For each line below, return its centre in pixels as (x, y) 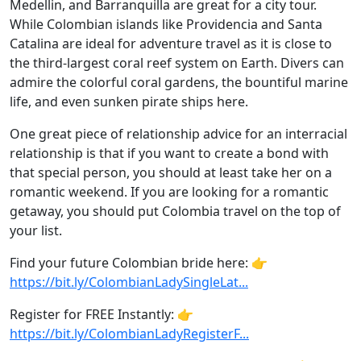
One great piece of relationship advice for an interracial (178, 134)
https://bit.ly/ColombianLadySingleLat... (129, 282)
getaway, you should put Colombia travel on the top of (175, 211)
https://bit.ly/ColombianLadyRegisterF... (129, 334)
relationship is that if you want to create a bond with (169, 153)
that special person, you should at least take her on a (171, 172)
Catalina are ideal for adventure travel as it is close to (171, 44)
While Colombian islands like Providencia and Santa (166, 24)
